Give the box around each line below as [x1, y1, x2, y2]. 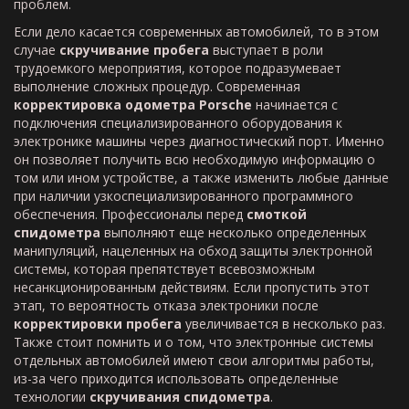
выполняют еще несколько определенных [100, 224, 366, 241]
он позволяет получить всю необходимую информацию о [14, 151, 375, 168]
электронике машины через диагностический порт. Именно [14, 132, 384, 150]
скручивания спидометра [89, 388, 270, 405]
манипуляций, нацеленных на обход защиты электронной [14, 242, 372, 259]
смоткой [246, 205, 307, 223]
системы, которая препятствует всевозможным [14, 260, 315, 278]
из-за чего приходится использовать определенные [14, 370, 339, 387]
